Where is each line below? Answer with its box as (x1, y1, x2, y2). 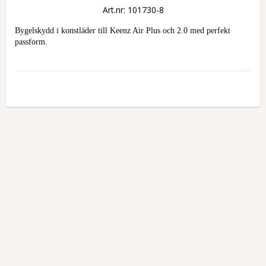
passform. (15, 37, 47, 46)
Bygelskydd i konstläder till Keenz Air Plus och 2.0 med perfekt (15, 26, 230, 35)
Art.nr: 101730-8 (102, 4, 164, 15)
